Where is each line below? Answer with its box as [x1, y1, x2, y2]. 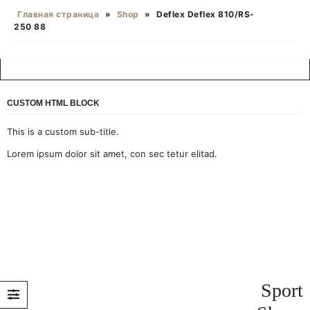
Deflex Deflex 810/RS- [156, 9, 255, 19]
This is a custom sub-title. [7, 126, 119, 137]
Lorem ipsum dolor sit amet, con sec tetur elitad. [7, 148, 217, 159]
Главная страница [17, 9, 99, 19]
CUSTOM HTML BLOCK [7, 98, 100, 108]
